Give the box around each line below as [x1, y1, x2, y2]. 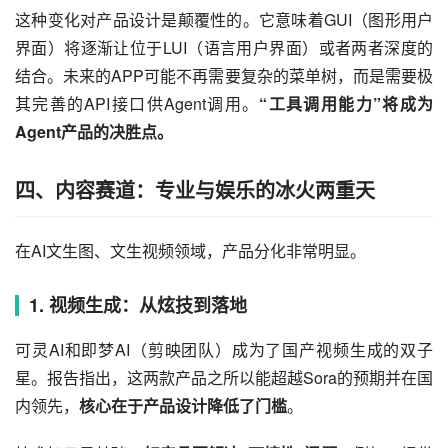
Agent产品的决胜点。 [15, 119, 173, 143]
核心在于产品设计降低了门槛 [79, 393, 287, 417]
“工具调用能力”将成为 [259, 91, 434, 115]
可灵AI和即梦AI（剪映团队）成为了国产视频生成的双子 [15, 337, 433, 361]
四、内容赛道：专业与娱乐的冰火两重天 [15, 174, 375, 204]
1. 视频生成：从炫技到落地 [29, 291, 247, 318]
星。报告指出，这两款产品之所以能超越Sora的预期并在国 [15, 365, 433, 389]
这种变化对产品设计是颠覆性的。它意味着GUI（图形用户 [15, 7, 433, 31]
